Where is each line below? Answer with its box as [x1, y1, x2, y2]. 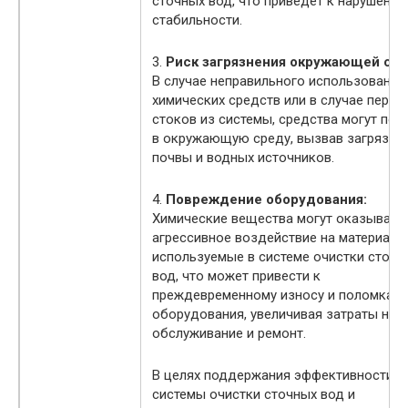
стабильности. [152, 11, 242, 28]
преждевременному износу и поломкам [152, 286, 403, 303]
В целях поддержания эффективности [152, 366, 393, 383]
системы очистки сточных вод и [152, 385, 355, 403]
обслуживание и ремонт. [152, 324, 306, 342]
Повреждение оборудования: [166, 190, 367, 208]
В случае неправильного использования [152, 72, 405, 89]
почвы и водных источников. [152, 148, 334, 166]
